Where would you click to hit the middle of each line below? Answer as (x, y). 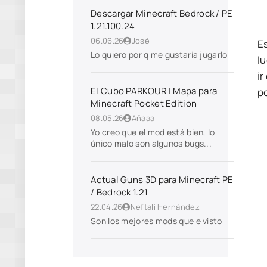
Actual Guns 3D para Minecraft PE (162, 180)
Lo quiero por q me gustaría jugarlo (159, 55)
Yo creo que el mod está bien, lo (153, 132)
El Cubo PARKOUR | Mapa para (154, 91)
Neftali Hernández (165, 207)
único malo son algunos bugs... (151, 143)
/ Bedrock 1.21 (119, 192)
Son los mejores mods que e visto (157, 221)
